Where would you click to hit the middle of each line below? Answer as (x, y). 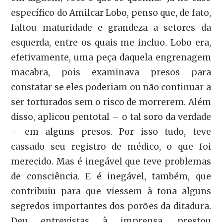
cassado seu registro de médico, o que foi (111, 147)
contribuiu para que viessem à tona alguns (111, 192)
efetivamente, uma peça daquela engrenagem (111, 58)
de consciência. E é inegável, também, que (111, 177)
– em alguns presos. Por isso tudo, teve (111, 132)
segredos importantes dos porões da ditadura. (111, 206)
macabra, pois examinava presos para (111, 73)
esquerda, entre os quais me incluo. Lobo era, (111, 43)
